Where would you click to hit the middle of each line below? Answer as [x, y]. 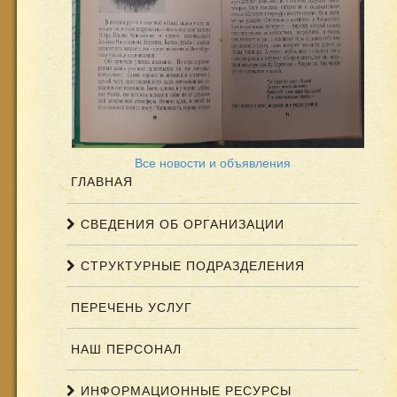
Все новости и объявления [213, 162]
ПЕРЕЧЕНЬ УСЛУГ [129, 307]
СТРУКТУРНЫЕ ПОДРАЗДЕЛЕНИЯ [191, 266]
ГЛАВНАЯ [100, 182]
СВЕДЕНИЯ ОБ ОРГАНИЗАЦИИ [180, 224]
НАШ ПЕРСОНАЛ [124, 349]
